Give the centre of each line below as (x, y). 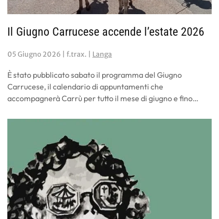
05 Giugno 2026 (34, 55)
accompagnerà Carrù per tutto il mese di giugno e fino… (103, 99)
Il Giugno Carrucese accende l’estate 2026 (106, 32)
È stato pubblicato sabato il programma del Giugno (95, 75)
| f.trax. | (77, 55)
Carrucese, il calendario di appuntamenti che (85, 87)
